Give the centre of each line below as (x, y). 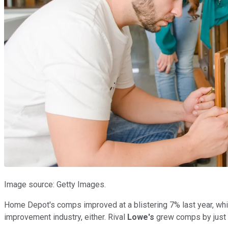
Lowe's (141, 217)
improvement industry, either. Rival (66, 217)
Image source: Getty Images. (55, 184)
